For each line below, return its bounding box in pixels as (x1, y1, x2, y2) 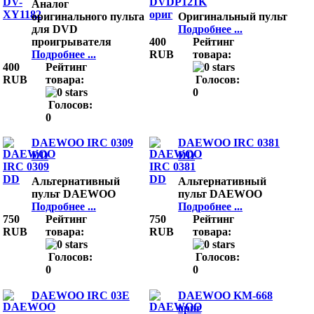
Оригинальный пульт (178, 10, 291, 22)
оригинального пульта (31, 10, 144, 22)
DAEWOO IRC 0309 (31, 137, 133, 149)
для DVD (31, 22, 78, 35)
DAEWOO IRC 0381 (178, 137, 280, 149)
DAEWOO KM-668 (178, 289, 273, 301)
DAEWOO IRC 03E (31, 289, 130, 301)
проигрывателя (31, 35, 114, 48)
